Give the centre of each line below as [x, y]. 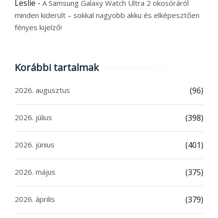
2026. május [35, 172]
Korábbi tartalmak [57, 68]
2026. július [33, 118]
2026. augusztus [42, 90]
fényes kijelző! [38, 27]
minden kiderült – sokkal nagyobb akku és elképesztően [107, 15]
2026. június [35, 145]
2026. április [35, 199]
